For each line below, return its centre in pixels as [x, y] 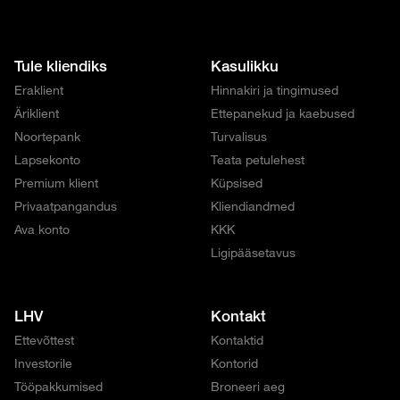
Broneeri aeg [248, 386]
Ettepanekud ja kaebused [283, 113]
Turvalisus [239, 136]
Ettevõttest [44, 340]
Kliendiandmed [253, 206]
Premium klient [56, 183]
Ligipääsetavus [253, 252]
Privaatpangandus [66, 206]
